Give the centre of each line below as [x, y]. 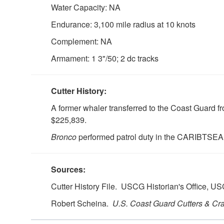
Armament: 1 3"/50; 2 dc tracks [105, 58]
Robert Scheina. [82, 203]
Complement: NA [81, 41]
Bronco [64, 137]
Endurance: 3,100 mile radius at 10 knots [123, 24]
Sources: [68, 169]
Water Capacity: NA [86, 7]
